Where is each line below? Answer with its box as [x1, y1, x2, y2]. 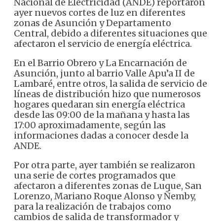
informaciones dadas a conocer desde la [14, 129, 188, 141]
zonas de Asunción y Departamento [14, 17, 171, 29]
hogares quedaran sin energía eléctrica [14, 98, 185, 110]
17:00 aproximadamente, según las [14, 119, 166, 131]
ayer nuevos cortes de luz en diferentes [14, 6, 185, 18]
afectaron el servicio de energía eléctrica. [14, 37, 192, 49]
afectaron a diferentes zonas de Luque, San [14, 180, 202, 191]
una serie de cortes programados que [14, 169, 176, 181]
